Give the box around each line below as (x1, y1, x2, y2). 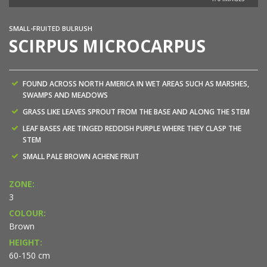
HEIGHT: (9, 237, 42, 249)
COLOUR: (9, 207, 46, 219)
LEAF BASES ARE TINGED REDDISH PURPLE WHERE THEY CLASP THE (23, 123, 241, 134)
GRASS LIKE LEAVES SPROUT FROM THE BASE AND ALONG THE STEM (23, 107, 250, 117)
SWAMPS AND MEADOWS (23, 90, 108, 101)
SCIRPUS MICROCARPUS (9, 35, 206, 58)
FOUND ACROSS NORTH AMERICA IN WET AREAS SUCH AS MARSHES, (23, 79, 249, 89)
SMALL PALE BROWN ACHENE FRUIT (23, 151, 139, 162)
